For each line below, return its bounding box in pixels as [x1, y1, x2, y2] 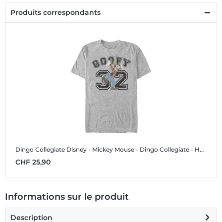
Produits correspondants [10, 8, 101, 17]
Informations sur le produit [5, 191, 129, 203]
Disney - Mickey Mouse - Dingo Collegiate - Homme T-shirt [66, 146, 200, 154]
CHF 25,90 [15, 158, 51, 167]
